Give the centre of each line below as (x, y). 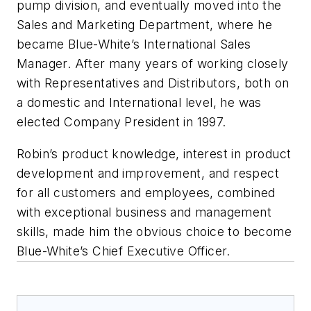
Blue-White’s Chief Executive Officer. (124, 251)
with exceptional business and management (144, 212)
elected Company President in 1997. (121, 122)
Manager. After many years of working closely (153, 64)
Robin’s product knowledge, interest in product (154, 154)
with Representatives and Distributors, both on (153, 83)
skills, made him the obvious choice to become (154, 232)
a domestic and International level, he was (139, 103)
